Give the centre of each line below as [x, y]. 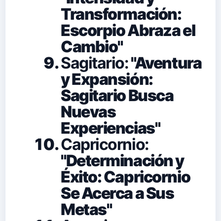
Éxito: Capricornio [126, 177]
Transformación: [121, 14]
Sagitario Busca [117, 95]
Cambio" [92, 46]
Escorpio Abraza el [128, 30]
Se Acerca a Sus [117, 193]
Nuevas [88, 111]
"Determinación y [122, 160]
